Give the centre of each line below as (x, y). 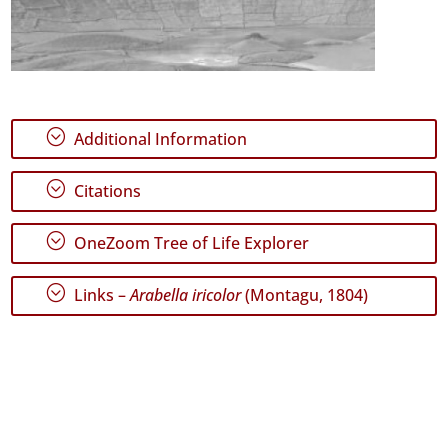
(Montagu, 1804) (305, 295)
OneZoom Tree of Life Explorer (190, 243)
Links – (100, 295)
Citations (106, 190)
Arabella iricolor (186, 295)
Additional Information (159, 138)
